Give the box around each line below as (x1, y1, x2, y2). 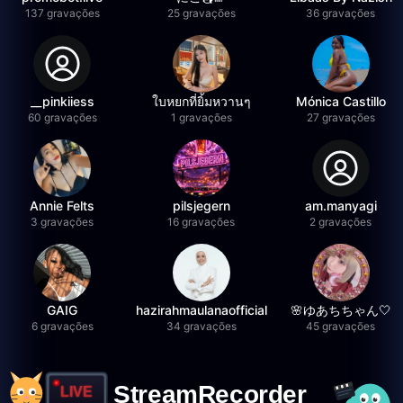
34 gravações (166, 319, 237, 333)
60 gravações (27, 111, 97, 124)
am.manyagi (304, 198, 377, 213)
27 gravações (306, 111, 375, 124)
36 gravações (306, 6, 376, 20)
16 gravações (167, 215, 236, 228)
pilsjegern (172, 198, 230, 213)
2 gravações (309, 215, 372, 228)
